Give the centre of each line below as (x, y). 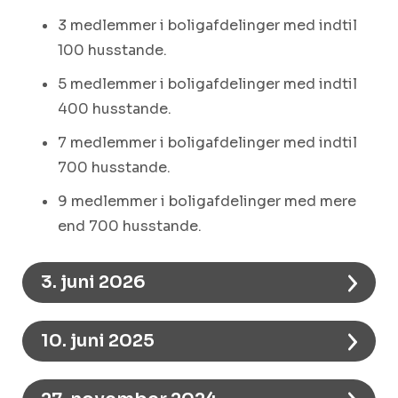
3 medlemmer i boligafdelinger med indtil (207, 25)
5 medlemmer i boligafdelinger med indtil (207, 84)
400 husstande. (115, 108)
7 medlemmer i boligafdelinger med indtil (207, 142)
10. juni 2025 (98, 340)
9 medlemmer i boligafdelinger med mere (207, 201)
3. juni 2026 (93, 282)
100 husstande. (112, 50)
